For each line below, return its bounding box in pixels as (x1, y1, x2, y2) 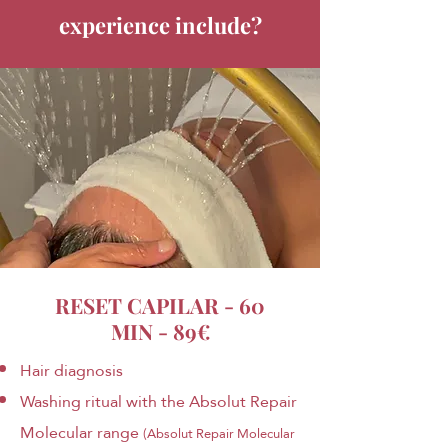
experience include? (58, 9, 262, 40)
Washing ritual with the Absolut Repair (20, 385, 297, 417)
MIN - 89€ (110, 316, 210, 345)
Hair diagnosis (20, 354, 123, 386)
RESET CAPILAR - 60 (55, 290, 265, 319)
